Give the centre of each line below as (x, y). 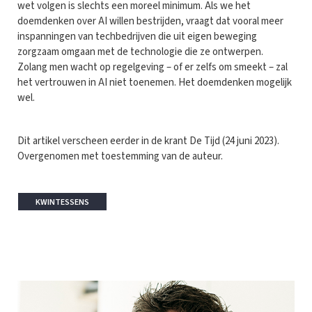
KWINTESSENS (62, 202)
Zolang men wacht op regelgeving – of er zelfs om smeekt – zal (153, 67)
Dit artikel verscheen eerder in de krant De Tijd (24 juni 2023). (148, 141)
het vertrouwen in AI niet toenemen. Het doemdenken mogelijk (155, 82)
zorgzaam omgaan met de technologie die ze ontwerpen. (140, 52)
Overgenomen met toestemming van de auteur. (120, 156)
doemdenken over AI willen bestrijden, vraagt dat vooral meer (150, 21)
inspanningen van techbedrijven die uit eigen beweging (137, 36)
